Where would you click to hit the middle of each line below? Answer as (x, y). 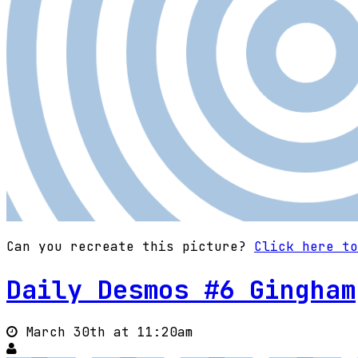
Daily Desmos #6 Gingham (181, 289)
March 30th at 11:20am (105, 332)
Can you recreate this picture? (130, 247)
